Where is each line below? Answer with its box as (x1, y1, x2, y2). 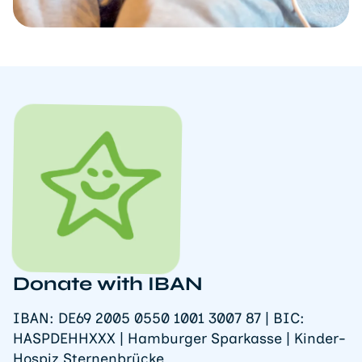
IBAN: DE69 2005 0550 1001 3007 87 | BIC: (13, 309, 305, 327)
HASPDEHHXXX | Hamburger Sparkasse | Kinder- (13, 329, 346, 347)
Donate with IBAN (13, 271, 203, 296)
